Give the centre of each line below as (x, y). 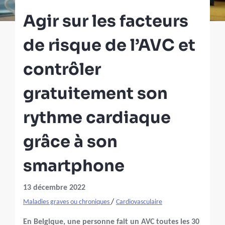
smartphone (74, 166)
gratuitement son (95, 94)
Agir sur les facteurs (106, 21)
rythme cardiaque (97, 118)
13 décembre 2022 (54, 188)
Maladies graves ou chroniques (67, 202)
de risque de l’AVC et (109, 45)
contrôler (62, 70)
